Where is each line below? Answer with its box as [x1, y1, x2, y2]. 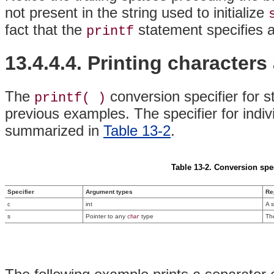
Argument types [86, 188, 133, 195]
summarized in [5, 122, 103, 139]
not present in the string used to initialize [5, 4, 268, 21]
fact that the [5, 21, 86, 38]
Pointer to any [86, 212, 127, 220]
